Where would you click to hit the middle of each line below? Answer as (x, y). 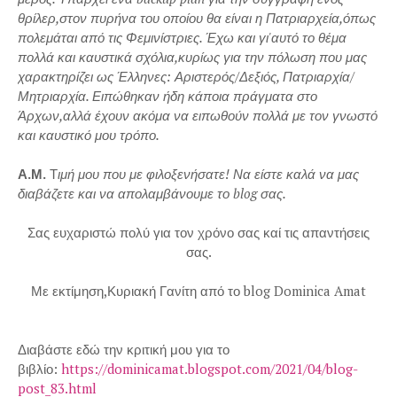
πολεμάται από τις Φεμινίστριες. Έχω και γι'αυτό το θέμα (182, 37)
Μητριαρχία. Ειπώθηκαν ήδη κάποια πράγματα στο (167, 96)
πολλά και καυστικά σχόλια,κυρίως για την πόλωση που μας (192, 57)
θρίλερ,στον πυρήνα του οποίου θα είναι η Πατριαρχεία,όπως (197, 18)
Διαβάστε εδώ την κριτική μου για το (124, 349)
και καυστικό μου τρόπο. (89, 135)
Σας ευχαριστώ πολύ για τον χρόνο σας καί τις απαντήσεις (198, 232)
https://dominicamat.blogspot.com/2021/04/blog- (210, 369)
